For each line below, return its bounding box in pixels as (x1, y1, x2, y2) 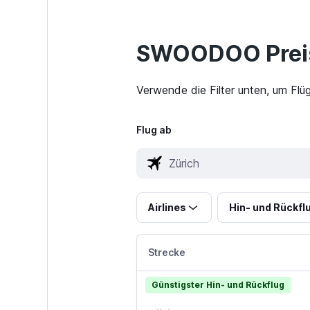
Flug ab (136, 124, 172, 136)
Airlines (147, 201, 186, 214)
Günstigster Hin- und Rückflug (151, 280, 284, 291)
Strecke (147, 246, 185, 259)
